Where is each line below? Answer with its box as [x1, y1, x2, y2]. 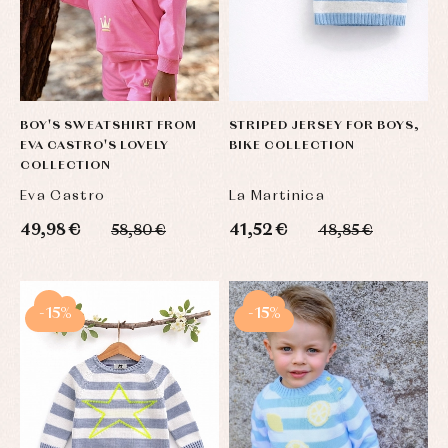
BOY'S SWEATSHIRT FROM [20, 120, 197, 133]
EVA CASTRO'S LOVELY [20, 140, 169, 153]
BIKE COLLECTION [229, 140, 355, 153]
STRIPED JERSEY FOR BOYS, [229, 120, 420, 133]
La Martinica [229, 189, 326, 204]
